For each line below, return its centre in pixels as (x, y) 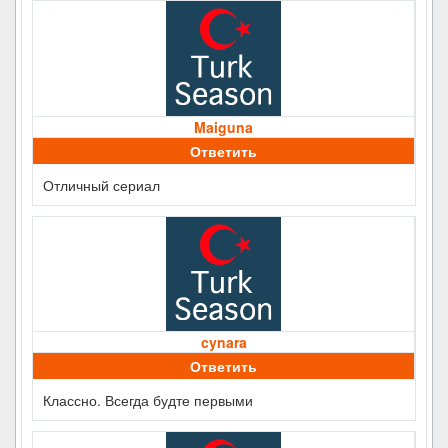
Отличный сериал (101, 184)
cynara (223, 341)
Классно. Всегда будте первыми (148, 399)
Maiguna (223, 126)
